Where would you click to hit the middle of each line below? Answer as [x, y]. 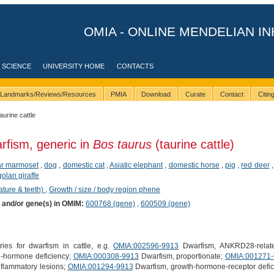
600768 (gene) [110, 203]
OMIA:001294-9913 [100, 267]
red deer [255, 165]
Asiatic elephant [136, 165]
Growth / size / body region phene [104, 189]
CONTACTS [135, 66]
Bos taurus [122, 144]
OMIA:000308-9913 [106, 257]
